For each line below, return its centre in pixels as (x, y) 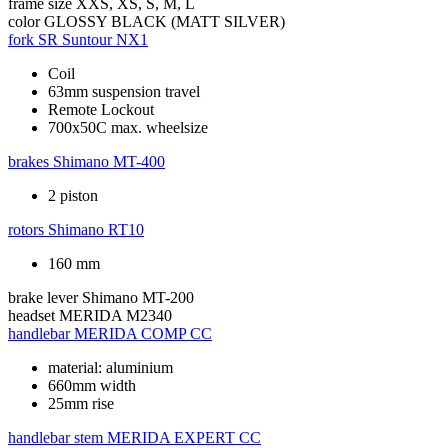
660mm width (92, 385)
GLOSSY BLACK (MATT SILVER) (164, 21)
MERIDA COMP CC (143, 333)
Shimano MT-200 (138, 297)
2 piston (73, 195)
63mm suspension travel (124, 91)
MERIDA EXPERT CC (184, 437)
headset (31, 315)
